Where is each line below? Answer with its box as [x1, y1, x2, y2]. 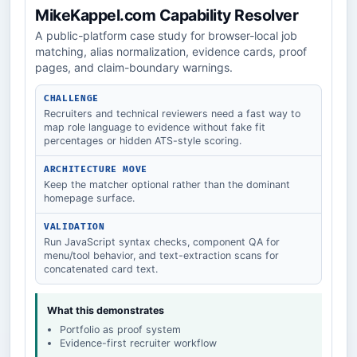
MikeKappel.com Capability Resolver [35, 6, 299, 25]
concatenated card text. [44, 263, 158, 276]
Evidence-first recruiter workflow [60, 337, 217, 350]
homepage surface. [44, 192, 135, 205]
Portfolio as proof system [60, 324, 181, 336]
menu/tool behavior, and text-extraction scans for [44, 249, 279, 262]
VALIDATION [44, 222, 105, 233]
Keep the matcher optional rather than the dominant [44, 178, 290, 191]
